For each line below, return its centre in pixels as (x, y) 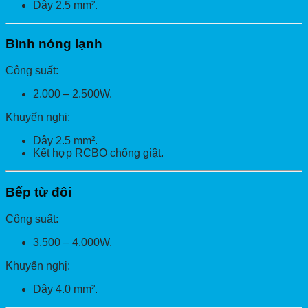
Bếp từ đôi (38, 192)
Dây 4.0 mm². (65, 289)
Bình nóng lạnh (54, 44)
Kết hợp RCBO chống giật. (98, 153)
